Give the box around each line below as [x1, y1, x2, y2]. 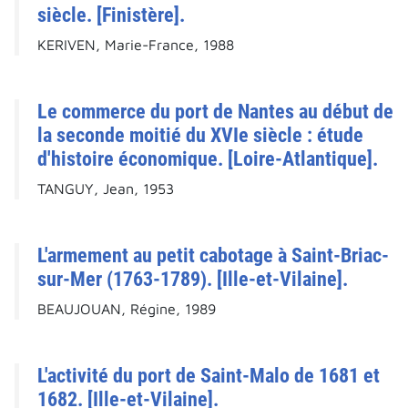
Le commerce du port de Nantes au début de [37, 99, 393, 124]
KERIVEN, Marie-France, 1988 [37, 36, 234, 54]
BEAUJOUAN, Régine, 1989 [37, 301, 216, 318]
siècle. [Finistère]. [37, 3, 185, 27]
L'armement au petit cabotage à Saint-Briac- [37, 243, 389, 268]
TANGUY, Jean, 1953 [37, 180, 174, 198]
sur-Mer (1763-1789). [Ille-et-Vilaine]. [37, 267, 348, 291]
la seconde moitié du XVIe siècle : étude [37, 123, 363, 148]
